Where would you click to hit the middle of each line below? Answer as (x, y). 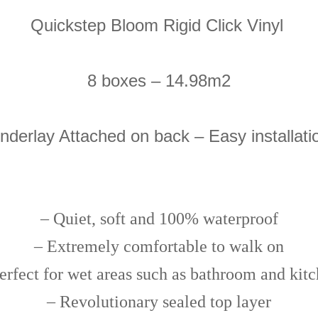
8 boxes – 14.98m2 (159, 80)
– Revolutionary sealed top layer (159, 301)
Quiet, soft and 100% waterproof (165, 218)
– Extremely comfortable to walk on (159, 246)
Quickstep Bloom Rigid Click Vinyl (159, 25)
